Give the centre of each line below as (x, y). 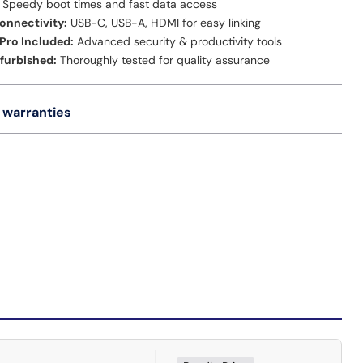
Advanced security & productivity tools (178, 42)
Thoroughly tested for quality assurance (164, 60)
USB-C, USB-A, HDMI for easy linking (164, 23)
